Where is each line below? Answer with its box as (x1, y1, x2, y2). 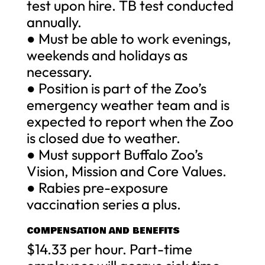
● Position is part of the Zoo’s (26, 79, 206, 97)
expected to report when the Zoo (26, 112, 234, 130)
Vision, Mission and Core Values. (26, 161, 227, 180)
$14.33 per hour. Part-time (26, 240, 192, 258)
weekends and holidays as (26, 46, 188, 64)
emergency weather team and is (26, 95, 230, 114)
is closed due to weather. (26, 128, 180, 147)
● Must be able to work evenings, (26, 29, 231, 47)
